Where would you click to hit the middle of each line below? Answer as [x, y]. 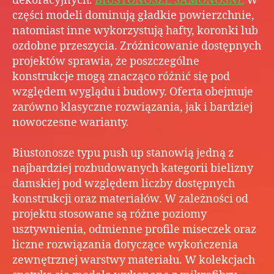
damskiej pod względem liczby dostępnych [124, 183]
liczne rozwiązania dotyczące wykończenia [125, 245]
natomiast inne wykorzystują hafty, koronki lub [135, 31]
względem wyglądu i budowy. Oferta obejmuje [133, 92]
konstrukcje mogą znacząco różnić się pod [121, 76]
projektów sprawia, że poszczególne [106, 61]
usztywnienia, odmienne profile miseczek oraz [134, 229]
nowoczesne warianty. [71, 122]
